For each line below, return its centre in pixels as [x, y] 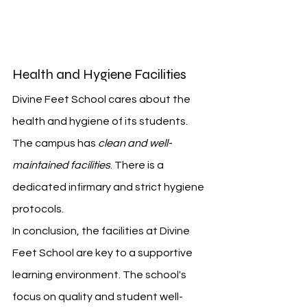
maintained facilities [61, 165]
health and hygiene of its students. [101, 121]
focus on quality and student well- [98, 296]
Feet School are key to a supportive [103, 253]
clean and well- [135, 143]
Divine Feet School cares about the [102, 99]
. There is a [138, 165]
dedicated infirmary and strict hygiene [109, 187]
